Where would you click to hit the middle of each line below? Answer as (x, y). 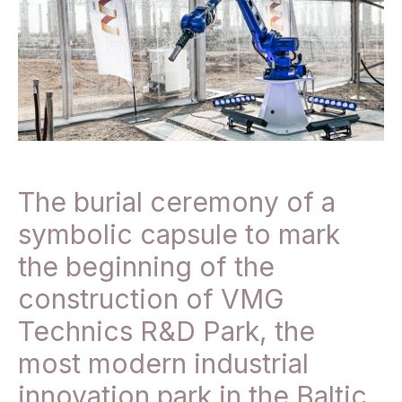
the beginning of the (146, 267)
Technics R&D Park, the (166, 332)
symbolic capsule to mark (179, 235)
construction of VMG (151, 299)
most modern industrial (163, 364)
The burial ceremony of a (177, 202)
